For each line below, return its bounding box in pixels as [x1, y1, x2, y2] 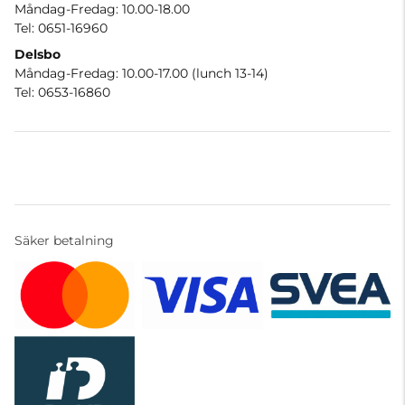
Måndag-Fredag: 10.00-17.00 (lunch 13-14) [14, 65, 268, 82]
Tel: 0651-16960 [14, 20, 108, 37]
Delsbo [14, 46, 61, 63]
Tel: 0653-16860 [14, 84, 110, 101]
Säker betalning [14, 232, 114, 250]
